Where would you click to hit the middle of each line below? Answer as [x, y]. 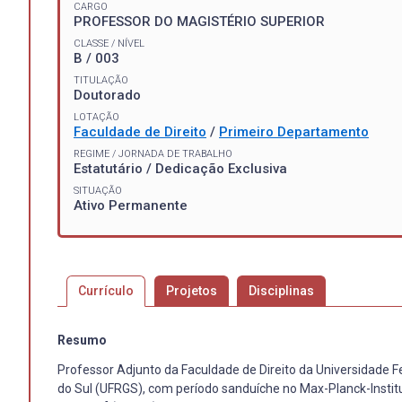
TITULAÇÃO [101, 80]
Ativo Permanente [131, 205]
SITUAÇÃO [98, 190]
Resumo [82, 340]
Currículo [105, 290]
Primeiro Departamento [294, 131]
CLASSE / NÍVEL [109, 43]
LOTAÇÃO [96, 117]
